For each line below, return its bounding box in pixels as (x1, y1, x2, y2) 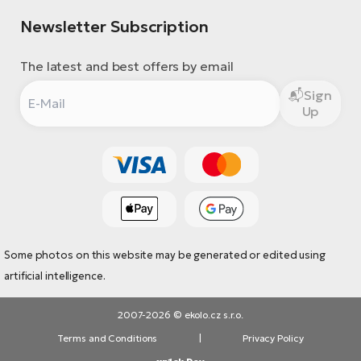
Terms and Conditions (57, 332, 158, 345)
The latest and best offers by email (20, 57, 234, 74)
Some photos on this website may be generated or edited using (4, 248, 326, 262)
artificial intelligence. (4, 269, 106, 283)
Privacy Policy (242, 332, 304, 345)
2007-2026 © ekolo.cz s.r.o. (117, 309, 244, 322)
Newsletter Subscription (20, 15, 209, 37)
